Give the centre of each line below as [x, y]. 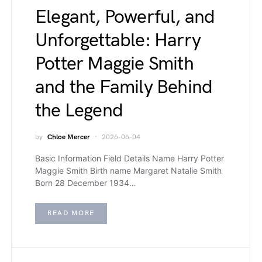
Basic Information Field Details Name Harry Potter [130, 158]
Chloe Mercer [69, 137]
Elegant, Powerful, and [125, 17]
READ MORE [71, 213]
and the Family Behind [124, 87]
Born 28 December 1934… [86, 183]
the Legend [79, 111]
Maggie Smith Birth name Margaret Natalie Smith [128, 170]
